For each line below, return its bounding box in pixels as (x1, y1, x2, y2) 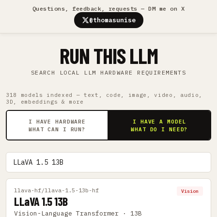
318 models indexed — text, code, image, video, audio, (6, 92, 202, 98)
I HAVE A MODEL (133, 118, 186, 125)
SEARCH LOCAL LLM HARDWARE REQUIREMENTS (31, 69, 186, 76)
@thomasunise (89, 16, 136, 24)
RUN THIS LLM (59, 43, 158, 68)
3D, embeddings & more (6, 98, 84, 105)
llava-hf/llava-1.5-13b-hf (14, 186, 99, 194)
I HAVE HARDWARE (28, 118, 86, 125)
